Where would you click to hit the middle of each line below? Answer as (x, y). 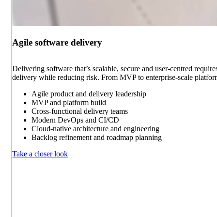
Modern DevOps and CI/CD (75, 120)
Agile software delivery (57, 42)
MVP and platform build (69, 103)
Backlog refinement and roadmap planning (97, 138)
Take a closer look (40, 154)
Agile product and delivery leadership (89, 94)
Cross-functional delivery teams (80, 111)
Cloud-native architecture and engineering (95, 129)
